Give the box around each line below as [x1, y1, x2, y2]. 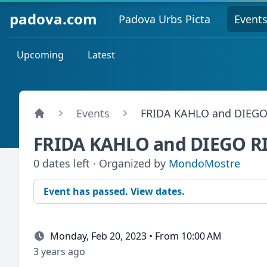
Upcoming [17, 48, 64, 61]
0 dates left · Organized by [33, 156, 169, 170]
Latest [88, 48, 115, 61]
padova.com [10, 8, 97, 29]
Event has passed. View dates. [44, 185, 185, 198]
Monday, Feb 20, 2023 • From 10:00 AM [50, 229, 222, 243]
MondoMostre [169, 156, 240, 170]
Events [76, 106, 110, 120]
